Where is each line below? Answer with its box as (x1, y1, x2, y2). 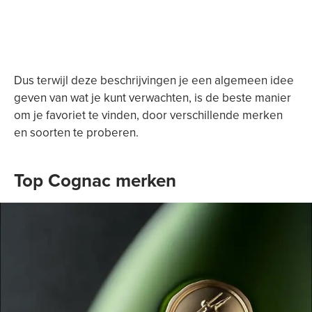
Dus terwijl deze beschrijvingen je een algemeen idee (14, 72, 294, 89)
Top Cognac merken (14, 167, 176, 194)
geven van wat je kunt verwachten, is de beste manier (14, 89, 291, 107)
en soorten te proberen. (14, 124, 139, 141)
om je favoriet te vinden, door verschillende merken (14, 107, 283, 124)
